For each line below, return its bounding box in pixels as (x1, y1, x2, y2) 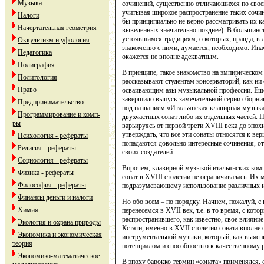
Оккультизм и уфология (18, 36, 90, 44)
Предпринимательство (18, 98, 84, 106)
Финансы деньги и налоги (18, 193, 93, 202)
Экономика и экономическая (18, 230, 102, 239)
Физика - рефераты (18, 169, 74, 177)
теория (12, 239, 32, 247)
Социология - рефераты (18, 156, 88, 164)
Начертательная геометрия (18, 24, 97, 32)
